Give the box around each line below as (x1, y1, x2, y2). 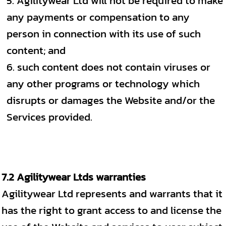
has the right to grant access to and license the (2, 202, 221, 218)
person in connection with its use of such (7, 26, 201, 41)
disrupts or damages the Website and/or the (7, 92, 215, 108)
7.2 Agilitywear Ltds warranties (2, 169, 146, 185)
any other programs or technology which (7, 76, 200, 91)
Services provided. (7, 109, 92, 125)
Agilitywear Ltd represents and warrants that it (2, 186, 222, 201)
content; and (7, 42, 66, 58)
